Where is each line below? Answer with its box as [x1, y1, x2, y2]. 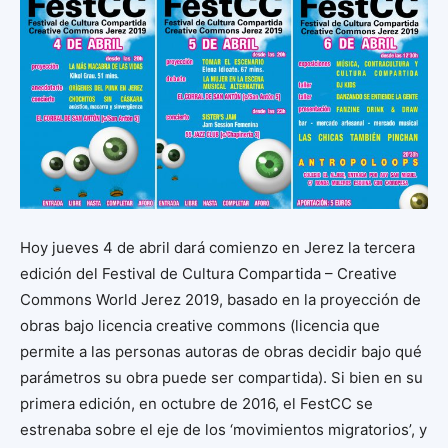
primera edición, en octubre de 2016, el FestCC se [20, 394, 373, 414]
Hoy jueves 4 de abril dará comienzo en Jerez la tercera [20, 238, 415, 258]
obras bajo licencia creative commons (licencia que [20, 316, 380, 336]
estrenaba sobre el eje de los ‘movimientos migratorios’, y [20, 420, 427, 440]
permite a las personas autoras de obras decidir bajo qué [20, 342, 422, 362]
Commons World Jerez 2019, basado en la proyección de [20, 290, 421, 310]
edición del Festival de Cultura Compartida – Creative [20, 264, 397, 284]
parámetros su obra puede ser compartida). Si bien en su [20, 368, 423, 388]
